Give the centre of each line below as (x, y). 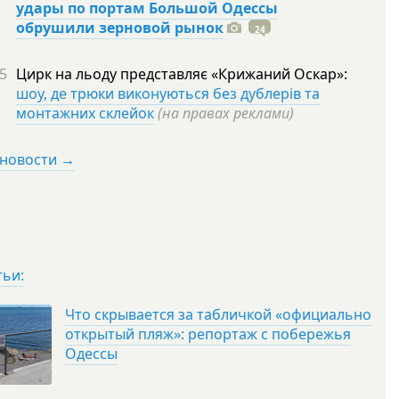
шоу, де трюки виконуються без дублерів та (168, 94)
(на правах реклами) (226, 113)
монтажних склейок (85, 113)
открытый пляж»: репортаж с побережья (208, 334)
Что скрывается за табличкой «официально (218, 314)
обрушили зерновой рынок (120, 28)
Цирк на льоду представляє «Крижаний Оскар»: (182, 74)
